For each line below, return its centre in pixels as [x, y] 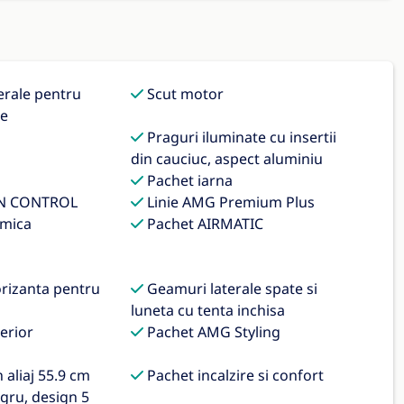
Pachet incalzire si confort [234, 375]
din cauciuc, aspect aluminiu [227, 159]
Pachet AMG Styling [212, 332]
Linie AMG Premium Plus [230, 202]
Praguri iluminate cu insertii [240, 137]
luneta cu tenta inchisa [208, 310]
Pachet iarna [188, 180]
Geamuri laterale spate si [231, 289]
